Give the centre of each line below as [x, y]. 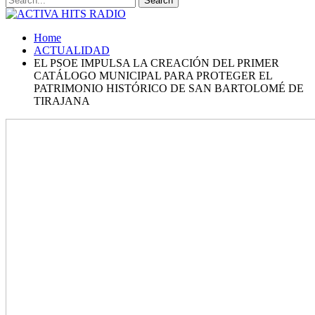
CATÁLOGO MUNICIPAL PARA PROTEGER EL [153, 76]
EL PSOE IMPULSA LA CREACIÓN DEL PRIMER [156, 63]
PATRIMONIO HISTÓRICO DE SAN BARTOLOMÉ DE [169, 88]
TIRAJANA [62, 101]
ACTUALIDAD [72, 50]
